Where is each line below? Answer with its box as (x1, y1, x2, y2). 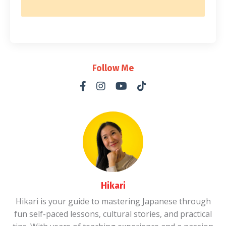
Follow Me (92, 63, 134, 74)
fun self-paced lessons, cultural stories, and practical (14, 208, 212, 220)
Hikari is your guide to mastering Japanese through (15, 196, 211, 207)
